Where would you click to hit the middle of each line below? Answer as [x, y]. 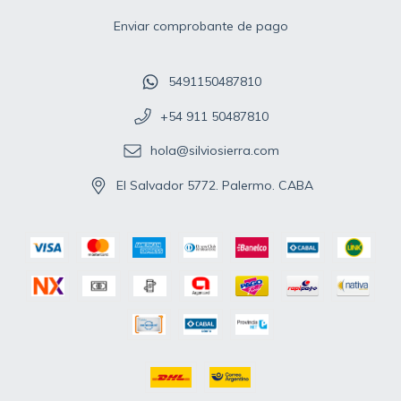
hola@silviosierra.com [214, 151]
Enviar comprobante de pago [200, 26]
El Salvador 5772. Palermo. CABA [214, 186]
